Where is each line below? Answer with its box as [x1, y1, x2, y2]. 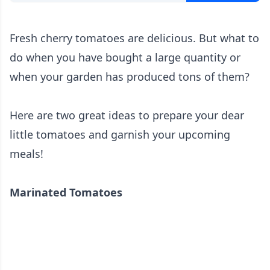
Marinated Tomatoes [10, 185, 122, 200]
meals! [10, 146, 43, 162]
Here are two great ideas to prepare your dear [10, 108, 244, 123]
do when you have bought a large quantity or [10, 50, 240, 65]
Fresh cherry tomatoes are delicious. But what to [10, 31, 259, 46]
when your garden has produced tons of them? [10, 69, 250, 84]
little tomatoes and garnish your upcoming [10, 127, 230, 142]
